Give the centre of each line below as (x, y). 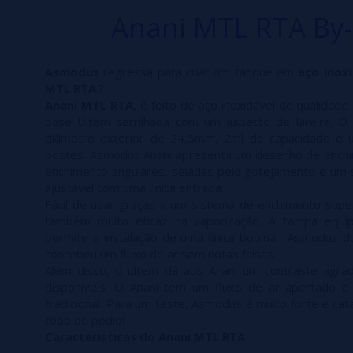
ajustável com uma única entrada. (134, 188)
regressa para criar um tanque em (197, 72)
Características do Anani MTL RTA (145, 337)
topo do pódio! (85, 320)
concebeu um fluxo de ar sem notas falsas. (160, 254)
